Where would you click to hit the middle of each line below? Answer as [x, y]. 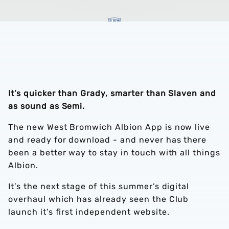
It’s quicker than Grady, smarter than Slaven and [112, 93]
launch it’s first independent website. [90, 212]
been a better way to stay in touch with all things [114, 153]
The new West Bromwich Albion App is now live [109, 127]
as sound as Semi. [47, 106]
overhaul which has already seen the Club [99, 199]
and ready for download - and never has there [108, 140]
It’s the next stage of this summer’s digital [99, 186]
